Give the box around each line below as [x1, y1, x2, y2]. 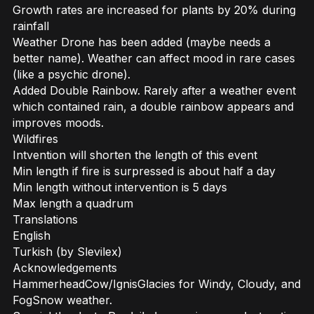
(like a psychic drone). [13, 67, 130, 82]
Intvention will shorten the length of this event [13, 148, 257, 163]
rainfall [13, 19, 49, 34]
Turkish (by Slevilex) [13, 245, 122, 259]
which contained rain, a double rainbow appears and [13, 100, 294, 114]
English [13, 228, 50, 243]
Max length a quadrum [13, 196, 133, 211]
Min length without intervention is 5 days [13, 180, 227, 195]
